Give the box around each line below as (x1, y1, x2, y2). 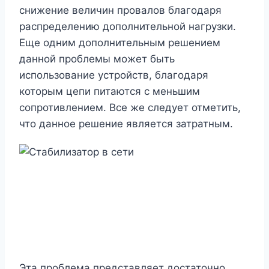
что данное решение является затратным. (19, 118, 233, 130)
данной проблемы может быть (19, 53, 175, 65)
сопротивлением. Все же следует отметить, (19, 101, 241, 114)
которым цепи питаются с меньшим (19, 85, 200, 98)
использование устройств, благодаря (19, 69, 208, 82)
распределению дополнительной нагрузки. (19, 20, 236, 33)
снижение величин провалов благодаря (19, 4, 222, 17)
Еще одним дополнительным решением (19, 37, 220, 49)
